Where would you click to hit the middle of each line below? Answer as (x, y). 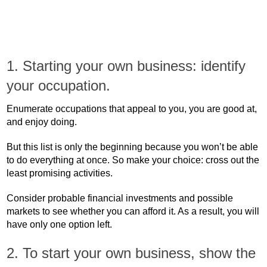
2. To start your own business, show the (131, 253)
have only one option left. (60, 224)
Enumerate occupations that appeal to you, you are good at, (132, 109)
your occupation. (59, 86)
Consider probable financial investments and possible (120, 198)
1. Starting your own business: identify (126, 66)
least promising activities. (60, 173)
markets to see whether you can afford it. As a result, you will (133, 211)
